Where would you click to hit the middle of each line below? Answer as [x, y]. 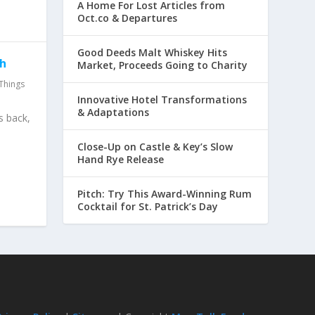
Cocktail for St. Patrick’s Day [148, 206]
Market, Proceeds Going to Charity [163, 65]
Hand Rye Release [121, 159]
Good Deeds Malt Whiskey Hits [153, 52]
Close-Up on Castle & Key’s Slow [155, 146]
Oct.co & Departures [128, 18]
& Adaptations [114, 112]
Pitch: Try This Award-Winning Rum [165, 193]
